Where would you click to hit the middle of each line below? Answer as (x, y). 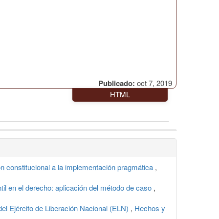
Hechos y (150, 208)
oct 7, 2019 (153, 83)
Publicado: (117, 83)
